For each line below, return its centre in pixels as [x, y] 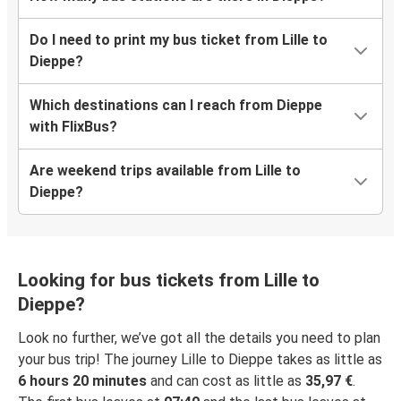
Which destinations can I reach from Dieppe [176, 106]
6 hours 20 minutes [82, 381]
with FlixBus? [73, 127]
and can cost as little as [226, 381]
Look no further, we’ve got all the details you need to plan [199, 338]
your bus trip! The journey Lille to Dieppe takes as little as [200, 360]
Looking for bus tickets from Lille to [169, 281]
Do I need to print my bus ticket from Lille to [179, 40]
